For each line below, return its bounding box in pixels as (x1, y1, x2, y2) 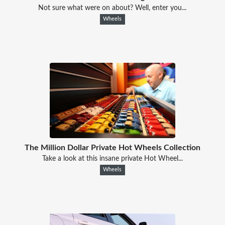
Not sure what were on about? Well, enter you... (38, 4, 187, 12)
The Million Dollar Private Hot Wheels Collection (24, 143, 200, 152)
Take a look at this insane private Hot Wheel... (42, 155, 183, 162)
